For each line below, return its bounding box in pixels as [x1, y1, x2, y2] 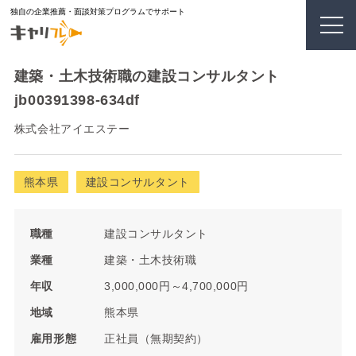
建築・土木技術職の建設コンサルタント [14, 68, 281, 84]
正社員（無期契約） [103, 331, 209, 345]
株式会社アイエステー [14, 122, 130, 135]
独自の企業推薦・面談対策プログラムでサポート [10, 7, 186, 17]
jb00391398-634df [14, 91, 140, 108]
